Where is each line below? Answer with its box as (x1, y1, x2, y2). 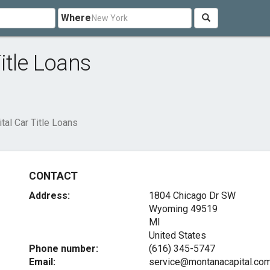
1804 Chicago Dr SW (148, 190, 236, 201)
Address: (29, 190, 71, 201)
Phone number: (29, 243, 99, 254)
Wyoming (148, 203, 188, 215)
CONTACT (29, 170, 78, 182)
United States (148, 230, 206, 241)
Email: (29, 256, 56, 268)
